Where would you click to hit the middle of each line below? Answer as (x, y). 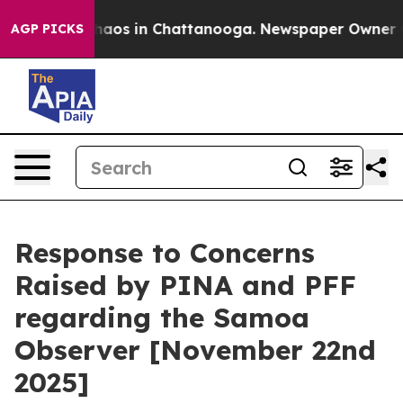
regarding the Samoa (162, 318)
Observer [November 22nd (195, 350)
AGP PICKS (47, 29)
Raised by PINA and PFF (185, 285)
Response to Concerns (165, 253)
